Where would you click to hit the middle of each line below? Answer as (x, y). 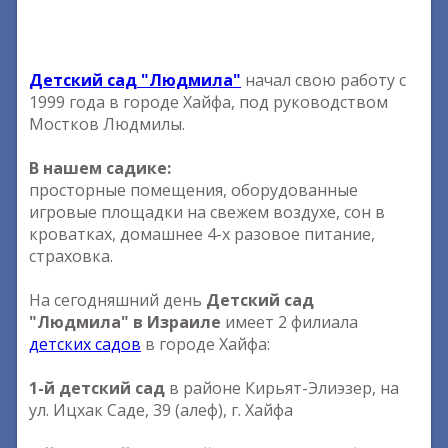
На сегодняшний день (117, 300)
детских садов (85, 344)
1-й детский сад (97, 388)
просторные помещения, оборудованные (193, 190)
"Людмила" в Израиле (125, 322)
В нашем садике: (100, 168)
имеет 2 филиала (289, 322)
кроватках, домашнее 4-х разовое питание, (202, 234)
